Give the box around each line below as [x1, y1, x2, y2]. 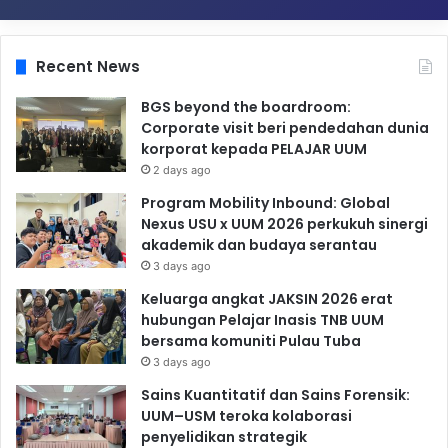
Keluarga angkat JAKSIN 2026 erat [141, 289, 393, 310]
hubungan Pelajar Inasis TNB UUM [141, 310, 384, 331]
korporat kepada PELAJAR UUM [141, 139, 367, 160]
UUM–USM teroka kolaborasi [141, 406, 352, 427]
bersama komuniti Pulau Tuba [141, 331, 361, 352]
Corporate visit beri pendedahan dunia [141, 118, 429, 139]
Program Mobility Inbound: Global [141, 193, 390, 214]
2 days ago [153, 163, 211, 178]
